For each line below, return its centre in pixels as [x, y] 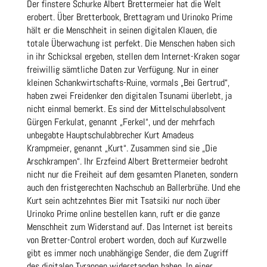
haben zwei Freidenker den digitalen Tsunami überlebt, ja [129, 96]
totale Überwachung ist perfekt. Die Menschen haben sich [131, 44]
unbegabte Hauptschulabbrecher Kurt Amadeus [110, 135]
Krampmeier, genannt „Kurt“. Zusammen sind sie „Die [122, 148]
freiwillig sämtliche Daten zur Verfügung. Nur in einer [122, 70]
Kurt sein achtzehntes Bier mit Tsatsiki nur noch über [123, 201]
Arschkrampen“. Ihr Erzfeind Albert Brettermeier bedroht [127, 162]
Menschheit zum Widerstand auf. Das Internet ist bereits [129, 227]
